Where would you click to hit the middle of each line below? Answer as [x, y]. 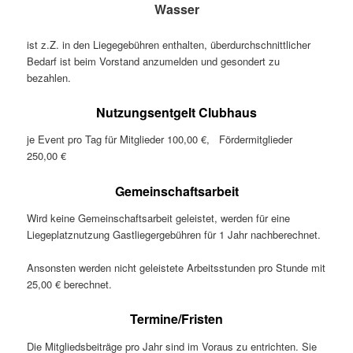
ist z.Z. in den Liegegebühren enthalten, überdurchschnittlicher [169, 44]
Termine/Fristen [176, 319]
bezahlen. [49, 77]
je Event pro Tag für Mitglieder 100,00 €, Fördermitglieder [160, 139]
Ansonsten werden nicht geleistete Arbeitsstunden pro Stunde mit [176, 268]
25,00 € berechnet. [70, 284]
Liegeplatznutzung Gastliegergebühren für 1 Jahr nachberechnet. [174, 235]
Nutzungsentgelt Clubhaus [176, 112]
